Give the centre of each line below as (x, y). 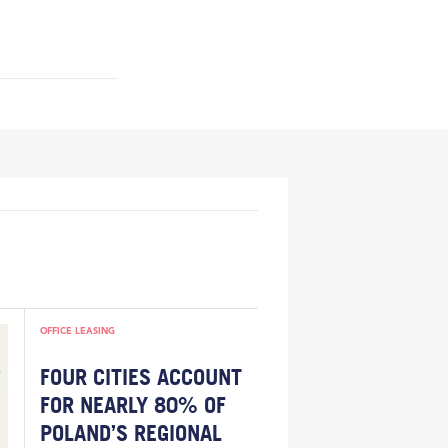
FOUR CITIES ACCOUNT (140, 376)
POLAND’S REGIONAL (130, 432)
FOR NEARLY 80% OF (132, 404)
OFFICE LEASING (77, 330)
